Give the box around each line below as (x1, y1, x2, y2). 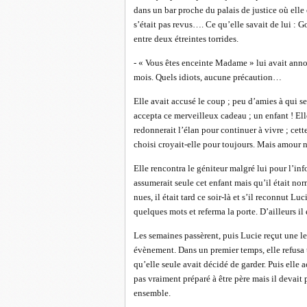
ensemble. (134, 288, 171, 298)
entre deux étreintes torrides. (134, 34, 238, 44)
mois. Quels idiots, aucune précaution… (134, 72, 282, 82)
